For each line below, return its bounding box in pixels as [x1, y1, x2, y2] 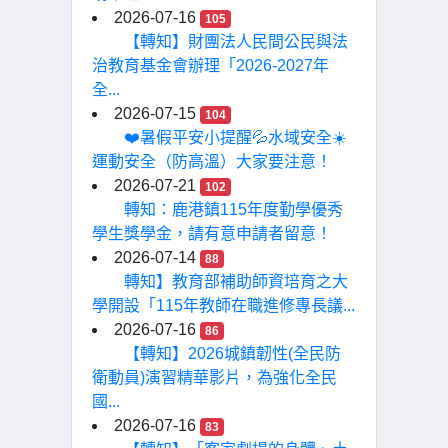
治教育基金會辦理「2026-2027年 [92, 57, 329, 74]
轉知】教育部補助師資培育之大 [124, 273, 348, 290]
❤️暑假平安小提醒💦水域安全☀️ [124, 129, 347, 146]
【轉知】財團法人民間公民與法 [124, 33, 348, 50]
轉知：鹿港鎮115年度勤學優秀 [124, 201, 343, 218]
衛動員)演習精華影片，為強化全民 [92, 369, 337, 386]
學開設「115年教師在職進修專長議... [92, 297, 355, 314]
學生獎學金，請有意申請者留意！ [92, 225, 332, 242]
